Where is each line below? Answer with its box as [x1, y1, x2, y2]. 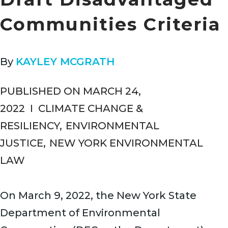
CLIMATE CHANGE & [38, 102, 143, 115]
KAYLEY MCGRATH [16, 55, 115, 68]
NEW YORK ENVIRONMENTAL [49, 137, 203, 149]
